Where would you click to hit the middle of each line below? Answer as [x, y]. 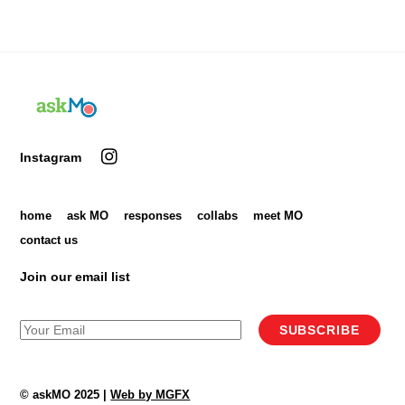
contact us [49, 240]
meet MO [278, 215]
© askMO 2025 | [66, 395]
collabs [218, 215]
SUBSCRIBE [320, 330]
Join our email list [75, 276]
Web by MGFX [151, 395]
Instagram [51, 158]
